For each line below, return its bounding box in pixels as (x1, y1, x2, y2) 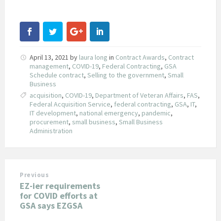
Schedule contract (30, 70, 84, 79)
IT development (30, 108, 76, 117)
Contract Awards (115, 52, 165, 62)
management (30, 61, 69, 71)
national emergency (79, 108, 138, 117)
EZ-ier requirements (20, 180, 100, 191)
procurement (30, 117, 69, 126)
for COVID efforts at (20, 189, 98, 201)
